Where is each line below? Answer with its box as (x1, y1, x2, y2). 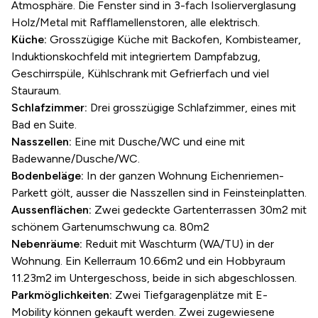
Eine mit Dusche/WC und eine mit (72, 135, 245, 148)
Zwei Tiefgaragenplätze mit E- (112, 288, 268, 302)
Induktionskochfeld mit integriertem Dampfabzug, (11, 50, 261, 63)
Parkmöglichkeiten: (11, 288, 112, 302)
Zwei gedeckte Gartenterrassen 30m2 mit (92, 203, 307, 216)
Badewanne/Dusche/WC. (11, 152, 140, 165)
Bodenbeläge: (11, 169, 84, 182)
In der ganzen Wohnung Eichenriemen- (84, 169, 284, 182)
